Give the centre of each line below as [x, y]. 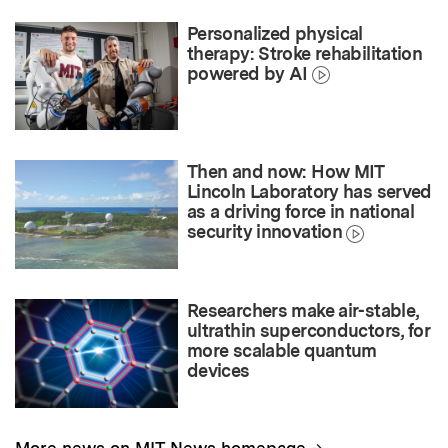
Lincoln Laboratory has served [309, 192]
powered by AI [247, 73]
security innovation [265, 232]
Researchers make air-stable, [303, 310]
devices [218, 370]
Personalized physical [275, 33]
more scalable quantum [282, 350]
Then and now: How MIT [285, 172]
